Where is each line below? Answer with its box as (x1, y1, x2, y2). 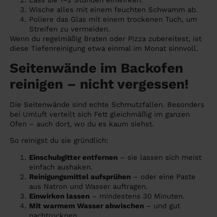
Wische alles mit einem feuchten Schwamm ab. (29, 5, 198, 14)
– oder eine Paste (131, 172, 196, 181)
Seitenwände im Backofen (10, 60, 183, 76)
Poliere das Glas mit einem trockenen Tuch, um (29, 15, 197, 24)
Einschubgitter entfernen (29, 153, 118, 162)
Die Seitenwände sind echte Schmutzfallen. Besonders (10, 100, 204, 109)
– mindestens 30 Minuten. (90, 191, 185, 201)
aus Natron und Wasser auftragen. (29, 182, 148, 191)
